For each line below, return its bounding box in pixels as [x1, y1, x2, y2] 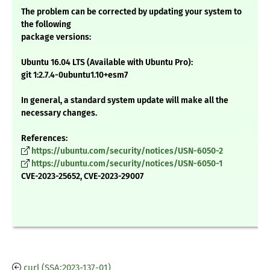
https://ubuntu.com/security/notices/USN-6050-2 [31, 146, 223, 157]
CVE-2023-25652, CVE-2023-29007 [21, 171, 143, 182]
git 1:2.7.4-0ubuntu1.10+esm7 [21, 70, 128, 81]
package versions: [21, 32, 91, 43]
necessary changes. [21, 108, 97, 119]
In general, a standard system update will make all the [21, 95, 228, 106]
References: [21, 133, 67, 144]
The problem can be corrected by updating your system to [21, 7, 242, 17]
